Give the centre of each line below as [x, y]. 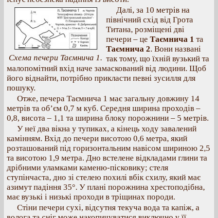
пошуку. [21, 88]
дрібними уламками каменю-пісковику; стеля [88, 168]
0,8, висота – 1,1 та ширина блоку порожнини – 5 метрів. [108, 118]
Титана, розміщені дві [145, 29]
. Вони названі [176, 49]
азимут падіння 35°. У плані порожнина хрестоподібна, [106, 187]
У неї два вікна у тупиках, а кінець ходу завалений [107, 129]
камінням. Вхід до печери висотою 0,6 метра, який [97, 138]
